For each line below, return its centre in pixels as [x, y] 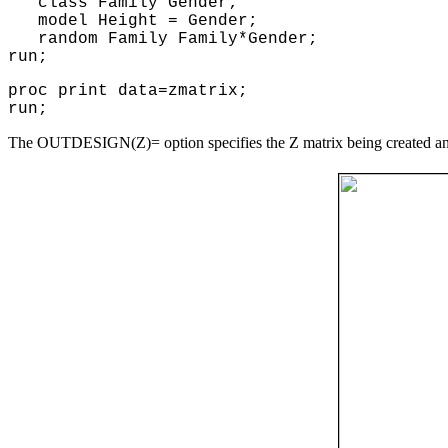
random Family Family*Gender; [163, 38]
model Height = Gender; [133, 20]
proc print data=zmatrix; [128, 90]
